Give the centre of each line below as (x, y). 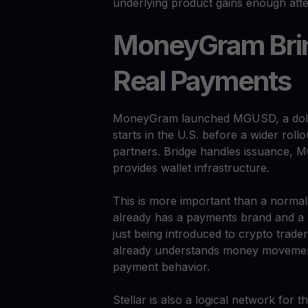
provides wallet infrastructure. (191, 168)
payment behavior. (161, 267)
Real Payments (202, 81)
